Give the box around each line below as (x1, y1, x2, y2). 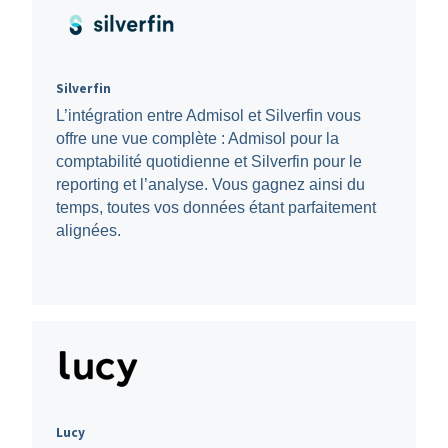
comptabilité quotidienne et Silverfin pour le (55, 153, 362, 171)
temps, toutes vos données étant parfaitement (55, 199, 376, 217)
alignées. (55, 222, 121, 240)
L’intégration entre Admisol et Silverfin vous (55, 107, 361, 125)
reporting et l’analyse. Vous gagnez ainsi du (55, 176, 365, 194)
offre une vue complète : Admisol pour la (55, 130, 339, 148)
